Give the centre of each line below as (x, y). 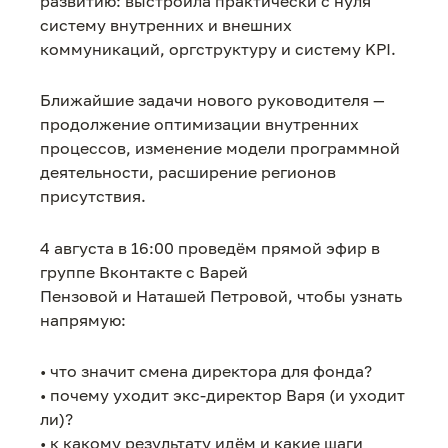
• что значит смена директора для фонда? (206, 370)
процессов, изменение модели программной (220, 148)
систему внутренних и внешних (166, 25)
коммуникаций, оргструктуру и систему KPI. (218, 49)
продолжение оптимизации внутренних (199, 124)
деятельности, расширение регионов (188, 172)
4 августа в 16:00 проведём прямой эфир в (210, 247)
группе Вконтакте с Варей (144, 271)
